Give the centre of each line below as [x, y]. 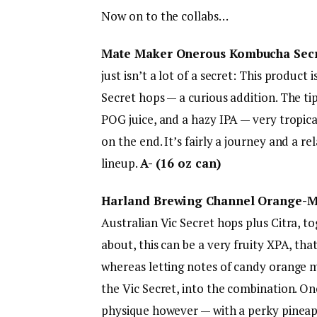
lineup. [121, 163]
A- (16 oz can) [180, 163]
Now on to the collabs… [165, 16]
